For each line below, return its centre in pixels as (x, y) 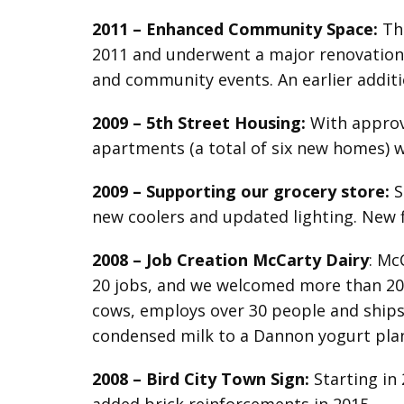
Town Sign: (265, 379)
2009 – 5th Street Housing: (199, 123)
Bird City (181, 379)
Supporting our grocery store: (268, 191)
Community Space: (303, 29)
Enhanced (185, 29)
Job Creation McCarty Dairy (257, 260)
